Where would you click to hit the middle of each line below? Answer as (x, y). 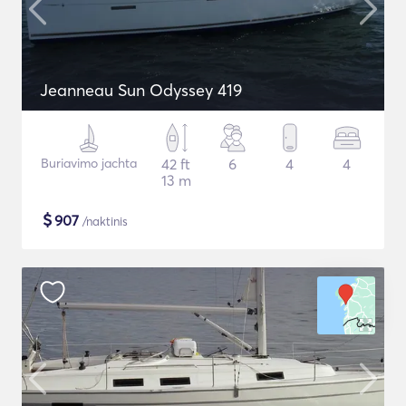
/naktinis (103, 221)
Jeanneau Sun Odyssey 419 (141, 90)
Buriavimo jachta (89, 163)
